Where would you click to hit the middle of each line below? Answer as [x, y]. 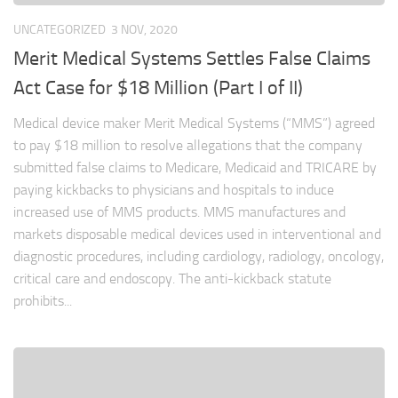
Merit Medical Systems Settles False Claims [192, 58]
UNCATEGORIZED [60, 29]
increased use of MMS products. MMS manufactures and [179, 211]
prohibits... [43, 300]
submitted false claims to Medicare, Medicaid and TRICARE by [195, 167]
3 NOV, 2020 [144, 29]
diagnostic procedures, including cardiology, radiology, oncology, [199, 256]
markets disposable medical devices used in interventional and [197, 234]
